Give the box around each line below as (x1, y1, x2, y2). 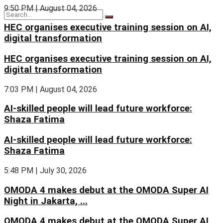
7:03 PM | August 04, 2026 (4, 84, 97, 94)
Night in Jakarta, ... (4, 195, 88, 207)
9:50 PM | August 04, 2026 (4, 3, 97, 13)
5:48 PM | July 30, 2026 (4, 165, 87, 175)
